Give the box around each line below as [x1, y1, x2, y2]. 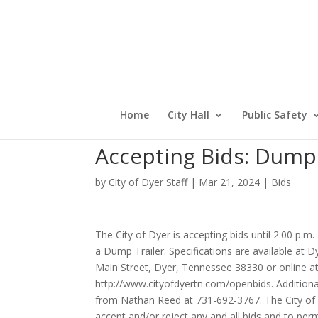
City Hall [167, 108, 209, 121]
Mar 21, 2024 [199, 175, 261, 189]
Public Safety [241, 108, 307, 121]
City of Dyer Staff [109, 175, 188, 189]
